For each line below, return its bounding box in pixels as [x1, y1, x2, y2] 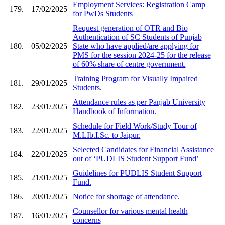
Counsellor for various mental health [72, 206, 188, 215]
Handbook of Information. [72, 106, 156, 116]
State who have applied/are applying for [72, 41, 199, 50]
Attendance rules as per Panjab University [72, 97, 205, 106]
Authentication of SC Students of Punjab [72, 32, 202, 41]
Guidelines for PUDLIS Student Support [72, 168, 202, 177]
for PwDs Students [72, 9, 133, 18]
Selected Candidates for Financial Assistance [72, 145, 214, 154]
